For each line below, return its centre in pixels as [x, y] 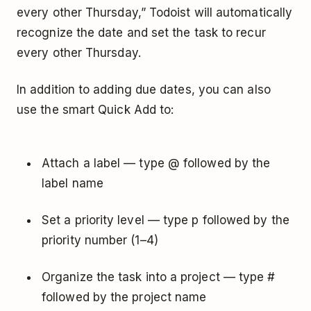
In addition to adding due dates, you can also [144, 90]
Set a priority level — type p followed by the [166, 220]
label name [73, 183]
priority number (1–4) [100, 240]
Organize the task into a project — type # [159, 277]
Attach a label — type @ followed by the [156, 163]
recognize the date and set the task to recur [141, 33]
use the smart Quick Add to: [95, 110]
